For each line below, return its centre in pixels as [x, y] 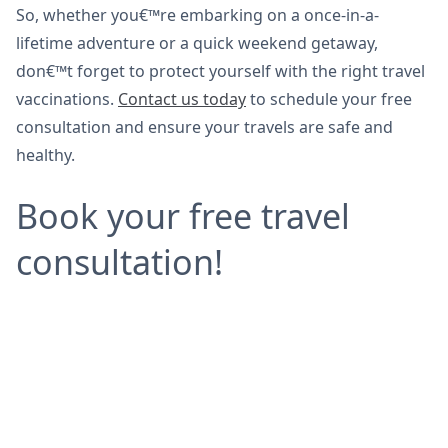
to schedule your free [329, 99]
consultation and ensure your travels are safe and [204, 127]
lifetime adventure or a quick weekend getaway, [197, 43]
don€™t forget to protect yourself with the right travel [220, 71]
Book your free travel [183, 216]
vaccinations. [67, 99]
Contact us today [182, 99]
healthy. [45, 155]
